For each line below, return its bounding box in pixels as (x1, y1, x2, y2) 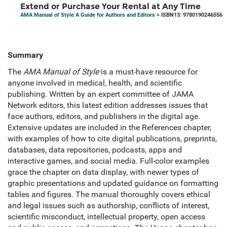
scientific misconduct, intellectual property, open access (8, 212, 205, 222)
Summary (8, 50, 43, 60)
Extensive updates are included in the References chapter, (8, 123, 211, 133)
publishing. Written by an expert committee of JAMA (8, 89, 194, 99)
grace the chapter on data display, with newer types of (8, 167, 199, 177)
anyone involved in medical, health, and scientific (8, 78, 182, 88)
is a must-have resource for (99, 67, 198, 77)
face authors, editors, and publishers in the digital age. (8, 111, 200, 122)
